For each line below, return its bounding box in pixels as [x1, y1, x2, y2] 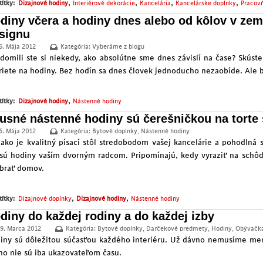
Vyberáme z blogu [92, 43, 144, 50]
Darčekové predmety [146, 225, 208, 232]
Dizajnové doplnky [18, 195, 72, 203]
